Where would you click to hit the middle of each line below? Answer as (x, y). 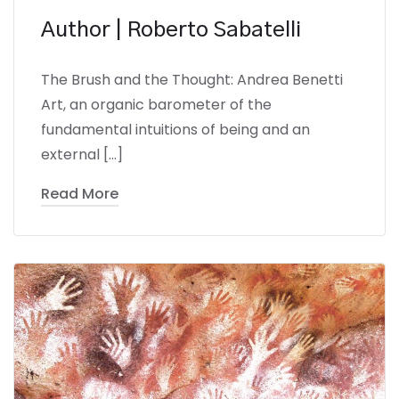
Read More (80, 194)
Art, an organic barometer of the (156, 105)
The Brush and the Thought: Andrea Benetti (192, 80)
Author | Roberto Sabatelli (171, 31)
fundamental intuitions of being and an (175, 130)
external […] (82, 155)
